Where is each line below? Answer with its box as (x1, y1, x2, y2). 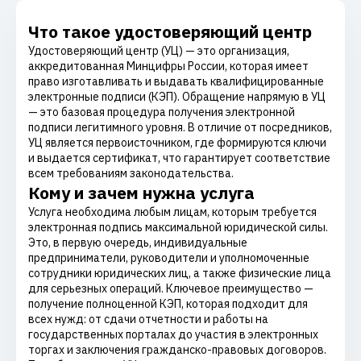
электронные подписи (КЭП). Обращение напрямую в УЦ (28, 89, 326, 104)
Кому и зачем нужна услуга (28, 181, 255, 204)
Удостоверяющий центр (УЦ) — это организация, (28, 44, 289, 58)
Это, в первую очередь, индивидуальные (28, 235, 247, 250)
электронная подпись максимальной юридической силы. (28, 220, 328, 234)
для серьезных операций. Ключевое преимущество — (28, 281, 313, 296)
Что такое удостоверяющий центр (28, 20, 312, 43)
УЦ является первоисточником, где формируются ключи (28, 135, 326, 150)
